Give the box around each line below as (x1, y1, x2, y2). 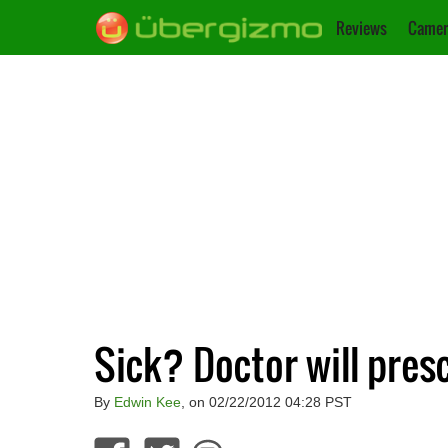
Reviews (336, 16, 387, 40)
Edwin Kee (113, 393, 181, 410)
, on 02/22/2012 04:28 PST (180, 393, 352, 410)
